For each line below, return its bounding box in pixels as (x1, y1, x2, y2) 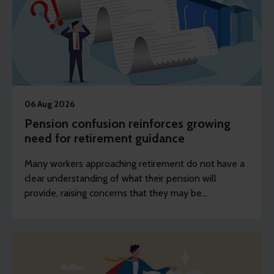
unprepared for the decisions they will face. (24, 202, 206, 214)
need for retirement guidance (24, 131, 185, 146)
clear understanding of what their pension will (24, 172, 217, 185)
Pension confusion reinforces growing (24, 116, 231, 131)
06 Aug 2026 (24, 98, 75, 110)
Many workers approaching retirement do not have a (24, 158, 245, 170)
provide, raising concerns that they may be (24, 187, 202, 199)
